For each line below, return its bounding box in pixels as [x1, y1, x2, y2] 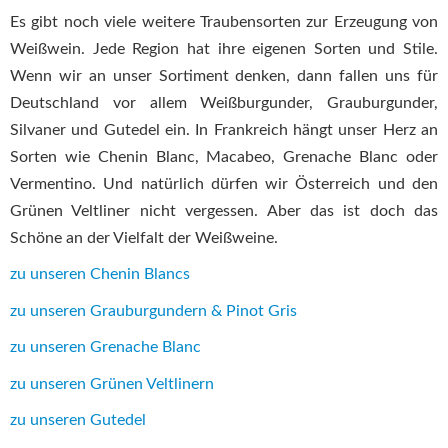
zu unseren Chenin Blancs [10, 266, 190, 283]
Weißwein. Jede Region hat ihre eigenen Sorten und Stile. [10, 40, 438, 57]
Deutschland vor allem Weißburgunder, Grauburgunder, [10, 94, 438, 111]
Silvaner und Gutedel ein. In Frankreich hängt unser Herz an [10, 121, 438, 138]
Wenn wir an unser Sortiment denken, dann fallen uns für [10, 67, 438, 84]
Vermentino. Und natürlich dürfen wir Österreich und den [10, 175, 438, 192]
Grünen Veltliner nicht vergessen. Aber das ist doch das [10, 202, 438, 219]
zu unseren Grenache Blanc [10, 339, 201, 356]
